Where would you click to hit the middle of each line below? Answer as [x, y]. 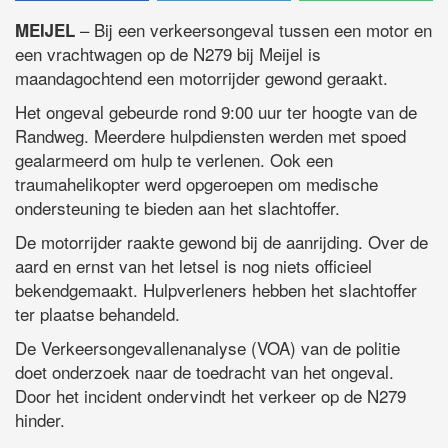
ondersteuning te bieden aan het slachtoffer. [177, 208]
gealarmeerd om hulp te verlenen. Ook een [174, 160]
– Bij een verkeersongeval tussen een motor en [256, 30]
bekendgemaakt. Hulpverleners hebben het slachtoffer [216, 290]
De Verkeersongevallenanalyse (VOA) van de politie [207, 348]
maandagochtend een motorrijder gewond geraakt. [201, 78]
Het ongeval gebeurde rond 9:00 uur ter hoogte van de [216, 112]
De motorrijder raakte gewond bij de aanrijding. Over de [221, 242]
